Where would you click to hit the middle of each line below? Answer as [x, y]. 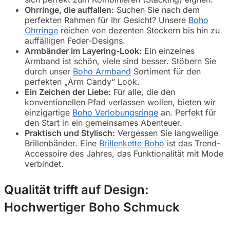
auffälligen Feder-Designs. [75, 40]
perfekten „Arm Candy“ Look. [82, 81]
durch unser [49, 71]
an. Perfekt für [187, 112]
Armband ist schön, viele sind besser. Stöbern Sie [120, 61]
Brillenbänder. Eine [62, 143]
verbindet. [44, 164]
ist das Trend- [192, 143]
